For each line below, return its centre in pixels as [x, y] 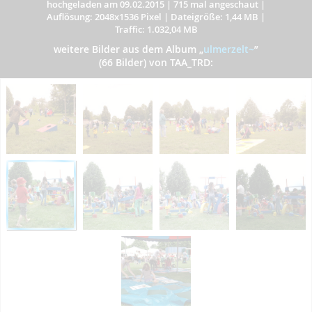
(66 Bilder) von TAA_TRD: [156, 62]
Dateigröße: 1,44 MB [214, 17]
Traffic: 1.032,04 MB [156, 29]
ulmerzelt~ [229, 49]
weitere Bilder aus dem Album [126, 49]
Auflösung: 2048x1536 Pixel [104, 17]
